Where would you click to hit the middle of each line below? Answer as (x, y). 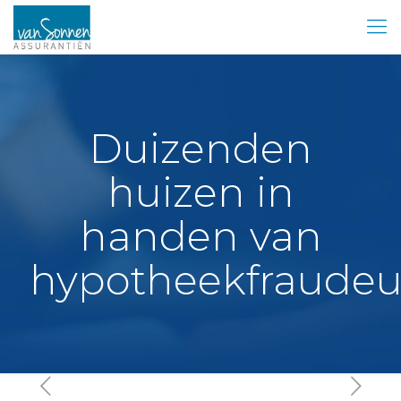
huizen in (200, 192)
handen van (200, 236)
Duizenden (200, 148)
